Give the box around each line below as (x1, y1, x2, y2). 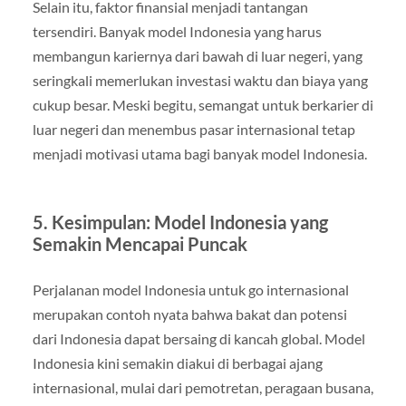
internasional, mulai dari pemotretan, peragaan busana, (32, 378, 373, 396)
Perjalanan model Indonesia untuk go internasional (32, 280, 349, 298)
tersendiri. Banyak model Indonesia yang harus (32, 22, 322, 40)
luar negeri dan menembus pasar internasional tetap (32, 120, 355, 138)
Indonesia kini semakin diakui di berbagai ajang (32, 353, 323, 372)
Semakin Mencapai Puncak (32, 232, 247, 255)
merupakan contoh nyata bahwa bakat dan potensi (32, 304, 347, 323)
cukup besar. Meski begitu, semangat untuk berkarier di (32, 95, 373, 113)
